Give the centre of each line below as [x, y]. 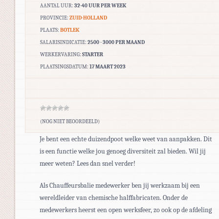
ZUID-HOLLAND [88, 18]
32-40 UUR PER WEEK [100, 5]
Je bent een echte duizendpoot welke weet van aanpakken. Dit [126, 139]
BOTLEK [70, 30]
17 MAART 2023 [108, 66]
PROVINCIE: [54, 18]
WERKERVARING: [61, 54]
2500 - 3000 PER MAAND [116, 42]
